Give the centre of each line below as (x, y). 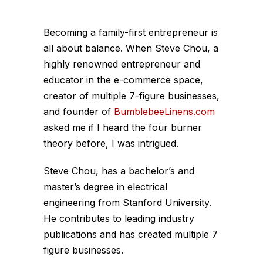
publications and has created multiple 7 (131, 234)
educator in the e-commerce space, (123, 80)
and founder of (79, 111)
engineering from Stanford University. (127, 202)
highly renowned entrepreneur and (122, 64)
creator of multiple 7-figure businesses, (131, 95)
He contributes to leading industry (119, 218)
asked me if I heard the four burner (123, 127)
